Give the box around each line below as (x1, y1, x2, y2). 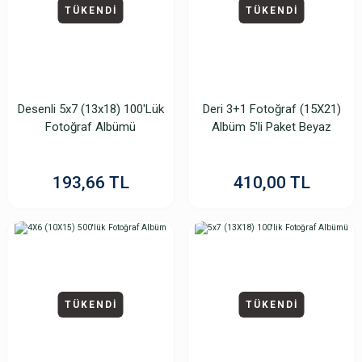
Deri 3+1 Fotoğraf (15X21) (202, 102, 341, 116)
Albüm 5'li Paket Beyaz (212, 120, 331, 134)
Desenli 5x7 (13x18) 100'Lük (17, 102, 164, 116)
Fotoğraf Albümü (45, 120, 136, 134)
